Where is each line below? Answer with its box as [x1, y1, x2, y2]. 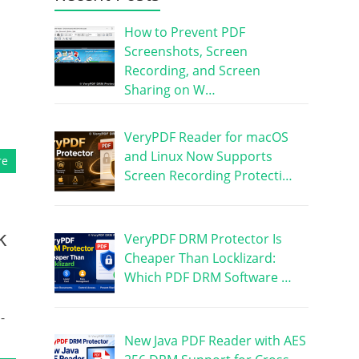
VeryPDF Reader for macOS [123, 127, 288, 146]
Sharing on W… [123, 80, 216, 99]
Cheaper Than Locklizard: [123, 248, 276, 267]
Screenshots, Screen [123, 42, 248, 60]
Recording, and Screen [123, 61, 260, 79]
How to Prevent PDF [123, 22, 245, 41]
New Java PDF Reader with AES [123, 331, 306, 349]
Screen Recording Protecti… [123, 166, 292, 184]
